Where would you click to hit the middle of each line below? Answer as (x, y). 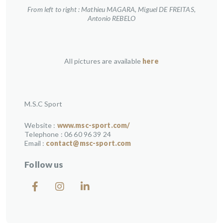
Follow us (44, 164)
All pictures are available (104, 61)
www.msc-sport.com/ (94, 125)
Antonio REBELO (111, 18)
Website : (41, 125)
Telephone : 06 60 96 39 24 (68, 134)
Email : (35, 143)
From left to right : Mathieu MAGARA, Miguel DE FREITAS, (111, 9)
